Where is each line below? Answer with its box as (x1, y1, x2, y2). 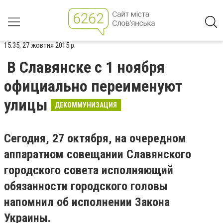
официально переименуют (4, 77, 182, 96)
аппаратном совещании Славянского (4, 147, 191, 161)
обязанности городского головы (4, 179, 168, 193)
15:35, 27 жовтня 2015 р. (4, 41, 76, 50)
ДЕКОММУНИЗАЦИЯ (55, 101, 117, 109)
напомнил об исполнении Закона (4, 195, 170, 209)
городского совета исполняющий (4, 163, 173, 177)
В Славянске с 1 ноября (7, 58, 165, 77)
